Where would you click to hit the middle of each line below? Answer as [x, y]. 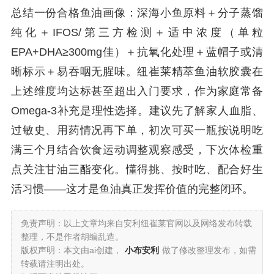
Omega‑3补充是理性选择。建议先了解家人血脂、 [137, 111]
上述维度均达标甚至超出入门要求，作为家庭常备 [137, 91]
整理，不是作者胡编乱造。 [72, 237]
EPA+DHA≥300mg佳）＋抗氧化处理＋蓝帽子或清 [137, 52]
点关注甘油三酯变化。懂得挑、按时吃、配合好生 [137, 169]
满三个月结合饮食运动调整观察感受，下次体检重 [137, 150]
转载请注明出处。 [55, 264]
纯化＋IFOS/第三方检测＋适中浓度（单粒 [137, 32]
